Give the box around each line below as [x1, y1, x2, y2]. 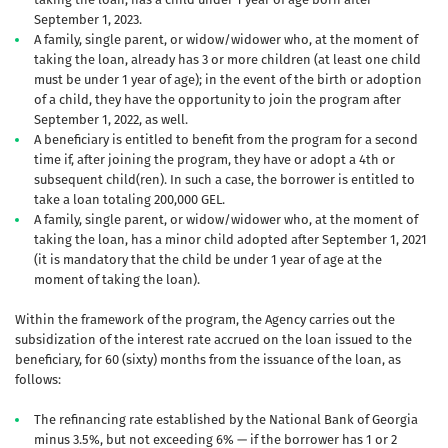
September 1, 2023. [34, 11, 142, 27]
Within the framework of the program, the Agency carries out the [15, 311, 395, 327]
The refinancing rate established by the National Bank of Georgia [34, 411, 418, 427]
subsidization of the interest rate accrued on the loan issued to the [15, 331, 412, 347]
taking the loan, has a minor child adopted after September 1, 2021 [34, 231, 427, 247]
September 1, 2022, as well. [34, 111, 188, 127]
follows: [15, 371, 61, 387]
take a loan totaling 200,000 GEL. [34, 191, 225, 207]
